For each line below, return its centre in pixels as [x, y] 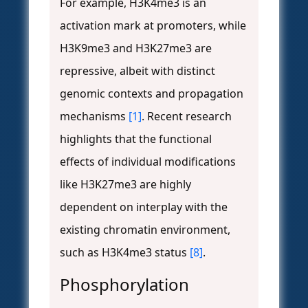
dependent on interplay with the [144, 207]
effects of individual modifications [148, 162]
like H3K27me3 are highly [125, 185]
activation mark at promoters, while [153, 26]
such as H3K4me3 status [125, 253]
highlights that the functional [136, 139]
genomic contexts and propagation [152, 94]
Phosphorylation [124, 285]
